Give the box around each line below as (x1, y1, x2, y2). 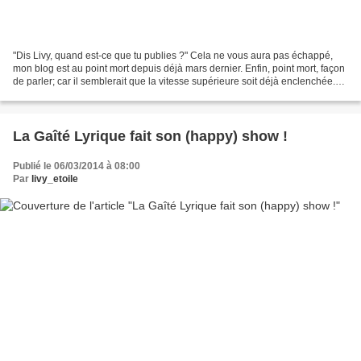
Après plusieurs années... (13, 88, 124, 100)
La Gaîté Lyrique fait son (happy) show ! (13, 127, 288, 144)
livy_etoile (31, 172, 78, 185)
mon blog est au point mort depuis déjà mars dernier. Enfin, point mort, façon (13, 62, 345, 74)
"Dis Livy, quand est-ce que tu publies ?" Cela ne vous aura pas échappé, (13, 49, 333, 61)
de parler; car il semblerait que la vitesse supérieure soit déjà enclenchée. (13, 75, 335, 87)
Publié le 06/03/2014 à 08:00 (13, 160, 140, 172)
